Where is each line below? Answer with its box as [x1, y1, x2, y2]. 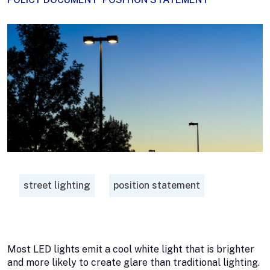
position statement [113, 179, 200, 191]
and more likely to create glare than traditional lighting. [7, 256, 260, 268]
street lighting [24, 179, 90, 191]
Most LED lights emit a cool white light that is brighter [7, 243, 254, 255]
